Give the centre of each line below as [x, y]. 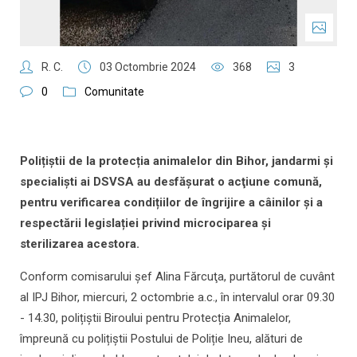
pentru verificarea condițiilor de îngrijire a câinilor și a [171, 203]
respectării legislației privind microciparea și [145, 224]
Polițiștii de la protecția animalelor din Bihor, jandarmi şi [177, 161]
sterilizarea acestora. [80, 244]
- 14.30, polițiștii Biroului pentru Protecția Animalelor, [155, 318]
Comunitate [114, 92]
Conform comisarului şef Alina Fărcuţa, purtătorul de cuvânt [177, 277]
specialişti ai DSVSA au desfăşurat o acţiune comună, [171, 182]
